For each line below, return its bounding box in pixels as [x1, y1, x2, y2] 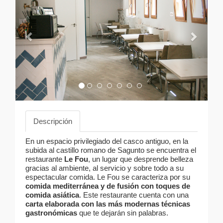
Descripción [33, 117, 72, 126]
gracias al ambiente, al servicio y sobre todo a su [25, 164, 184, 173]
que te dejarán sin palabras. [79, 209, 168, 218]
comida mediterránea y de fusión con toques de [25, 182, 190, 191]
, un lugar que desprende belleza [88, 155, 193, 164]
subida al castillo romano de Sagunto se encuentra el [25, 146, 196, 155]
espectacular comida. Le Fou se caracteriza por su [25, 173, 190, 182]
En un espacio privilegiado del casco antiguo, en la [25, 137, 188, 146]
